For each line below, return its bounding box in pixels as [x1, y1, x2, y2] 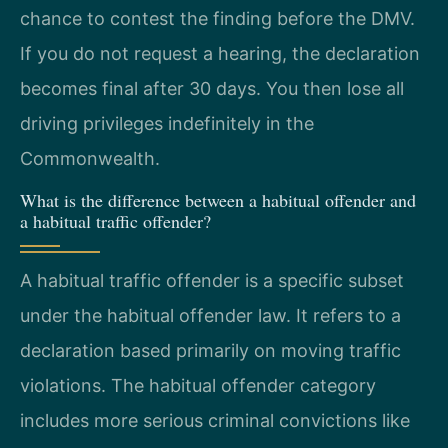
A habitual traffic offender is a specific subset [20, 270, 404, 292]
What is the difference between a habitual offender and [20, 188, 416, 213]
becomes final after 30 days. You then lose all [20, 77, 404, 99]
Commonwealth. [20, 147, 160, 169]
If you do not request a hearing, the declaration [20, 42, 420, 64]
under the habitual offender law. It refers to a [20, 305, 401, 327]
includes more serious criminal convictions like [20, 410, 410, 432]
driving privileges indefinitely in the [20, 112, 314, 134]
